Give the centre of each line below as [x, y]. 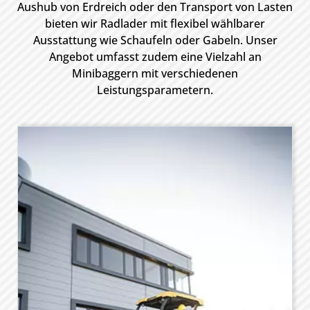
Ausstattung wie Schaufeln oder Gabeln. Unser [155, 40]
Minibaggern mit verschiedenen [155, 73]
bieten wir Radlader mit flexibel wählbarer [155, 24]
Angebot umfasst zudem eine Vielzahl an [155, 57]
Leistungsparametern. [155, 90]
